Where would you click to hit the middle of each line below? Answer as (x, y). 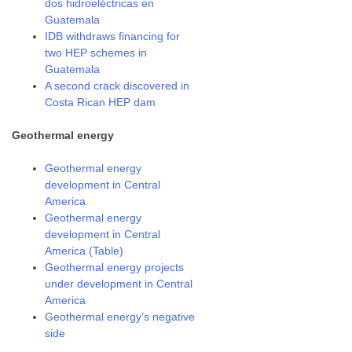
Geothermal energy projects (115, 267)
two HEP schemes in (96, 53)
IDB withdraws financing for (113, 36)
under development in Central (119, 284)
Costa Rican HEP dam (101, 102)
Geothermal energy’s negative (120, 317)
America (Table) (84, 251)
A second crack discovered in (117, 86)
